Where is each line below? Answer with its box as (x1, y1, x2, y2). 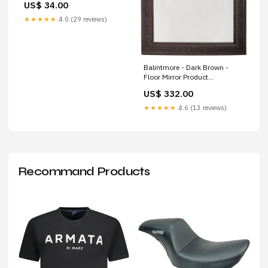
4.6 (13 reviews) (176, 103, 227, 112)
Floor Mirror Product (144, 72, 208, 81)
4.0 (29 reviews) (57, 14, 107, 23)
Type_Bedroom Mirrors (144, 81, 218, 91)
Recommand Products (18, 163, 150, 179)
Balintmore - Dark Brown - (144, 62, 229, 72)
